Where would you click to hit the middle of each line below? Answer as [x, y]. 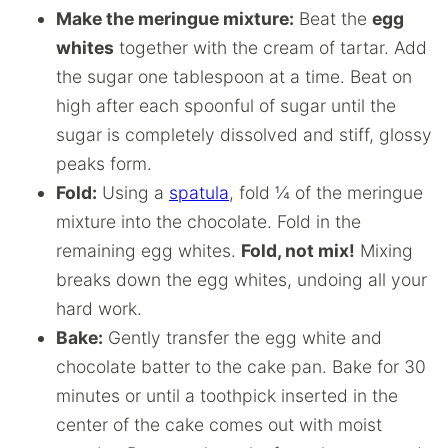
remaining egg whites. [148, 250]
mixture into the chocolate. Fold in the [208, 221]
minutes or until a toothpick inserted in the [227, 395]
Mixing [384, 250]
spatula [199, 192]
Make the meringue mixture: [175, 18]
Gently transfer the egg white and [242, 337]
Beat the [333, 18]
